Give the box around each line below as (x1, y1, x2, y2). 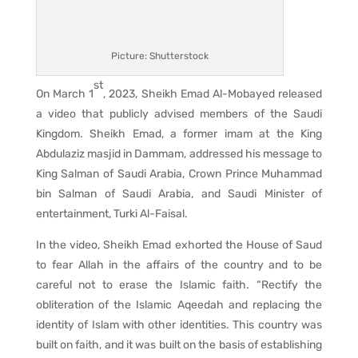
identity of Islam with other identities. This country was (35, 318, 323, 332)
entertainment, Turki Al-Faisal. (35, 207, 188, 221)
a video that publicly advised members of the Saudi (35, 107, 323, 121)
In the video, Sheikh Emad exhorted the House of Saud (35, 238, 323, 253)
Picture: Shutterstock (110, 50, 209, 62)
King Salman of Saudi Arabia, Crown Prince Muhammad (35, 167, 323, 181)
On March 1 (35, 87, 94, 101)
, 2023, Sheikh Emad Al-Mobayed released (103, 87, 323, 101)
